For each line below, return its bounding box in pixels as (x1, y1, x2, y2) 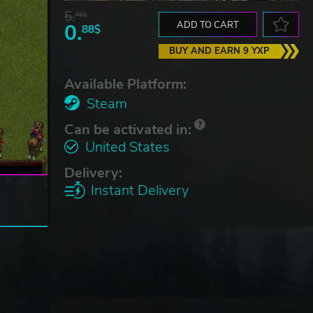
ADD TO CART (177, 18, 239, 31)
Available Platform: (64, 74, 187, 94)
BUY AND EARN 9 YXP (168, 44, 270, 57)
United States (85, 137, 170, 156)
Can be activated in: (64, 119, 191, 139)
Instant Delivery (90, 180, 189, 200)
